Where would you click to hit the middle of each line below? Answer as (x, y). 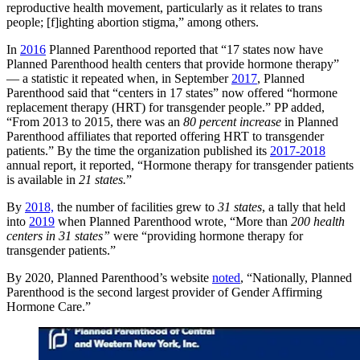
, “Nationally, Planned (296, 277)
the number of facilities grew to (136, 207)
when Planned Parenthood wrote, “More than (173, 221)
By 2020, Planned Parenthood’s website (109, 277)
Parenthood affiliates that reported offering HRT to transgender (165, 136)
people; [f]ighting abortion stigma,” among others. (133, 22)
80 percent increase (232, 121)
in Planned (310, 121)
